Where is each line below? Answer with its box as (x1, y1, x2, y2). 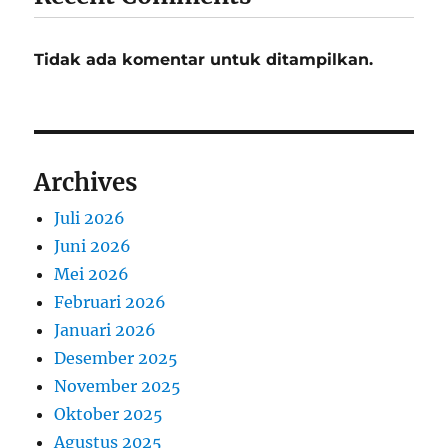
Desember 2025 (54, 347, 179, 368)
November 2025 (54, 375, 182, 396)
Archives (34, 166, 138, 198)
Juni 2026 (54, 235, 132, 256)
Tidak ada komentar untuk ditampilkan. (34, 49, 374, 69)
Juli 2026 (54, 207, 126, 228)
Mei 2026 (54, 263, 130, 284)
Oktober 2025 (54, 403, 164, 424)
